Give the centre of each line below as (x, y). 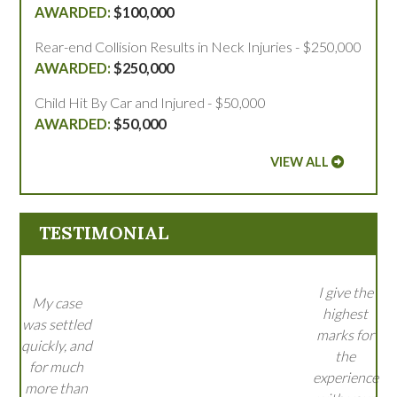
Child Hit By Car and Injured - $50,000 (151, 103)
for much (56, 367)
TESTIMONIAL (104, 233)
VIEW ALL (299, 162)
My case (56, 303)
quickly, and (56, 346)
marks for (345, 335)
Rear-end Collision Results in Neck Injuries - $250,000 (198, 47)
